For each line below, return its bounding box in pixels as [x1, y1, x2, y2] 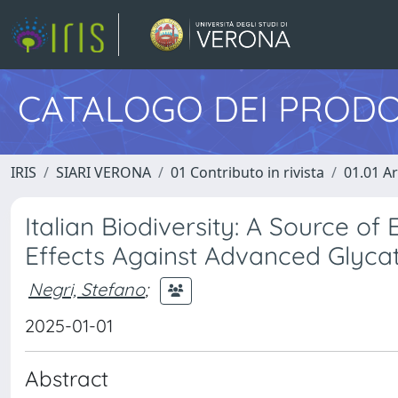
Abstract [25, 365, 108, 392]
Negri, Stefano [28, 277, 145, 300]
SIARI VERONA [56, 163, 151, 182]
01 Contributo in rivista [171, 163, 324, 182]
